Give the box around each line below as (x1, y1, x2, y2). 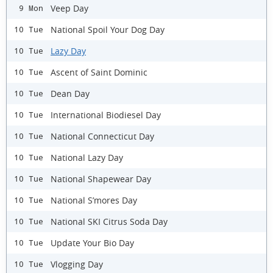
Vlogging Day (51, 258, 103, 270)
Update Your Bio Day (51, 236, 134, 249)
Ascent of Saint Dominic (51, 66, 147, 78)
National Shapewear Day (51, 172, 151, 185)
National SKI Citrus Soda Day (51, 215, 168, 227)
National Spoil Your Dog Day (51, 23, 165, 35)
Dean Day (51, 87, 90, 99)
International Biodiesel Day (51, 108, 161, 121)
